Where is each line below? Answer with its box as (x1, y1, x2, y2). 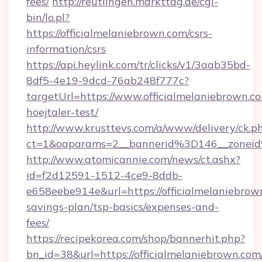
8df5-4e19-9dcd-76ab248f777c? (26, 74, 189, 87)
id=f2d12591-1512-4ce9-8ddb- (26, 168, 182, 182)
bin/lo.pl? (26, 11, 70, 24)
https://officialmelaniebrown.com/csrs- (26, 26, 212, 40)
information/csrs (26, 42, 106, 56)
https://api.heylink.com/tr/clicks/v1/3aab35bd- (26, 58, 250, 71)
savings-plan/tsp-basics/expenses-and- (26, 200, 219, 213)
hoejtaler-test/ (26, 105, 98, 119)
